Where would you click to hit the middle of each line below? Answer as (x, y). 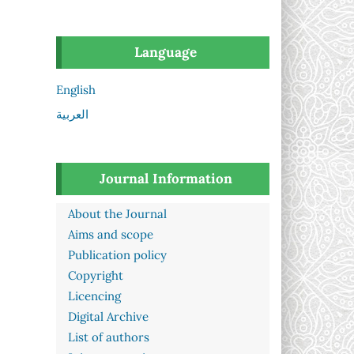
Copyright (96, 276)
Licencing (94, 296)
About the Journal (117, 214)
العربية (72, 115)
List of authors (109, 337)
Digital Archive (108, 317)
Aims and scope (111, 235)
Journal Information (166, 178)
